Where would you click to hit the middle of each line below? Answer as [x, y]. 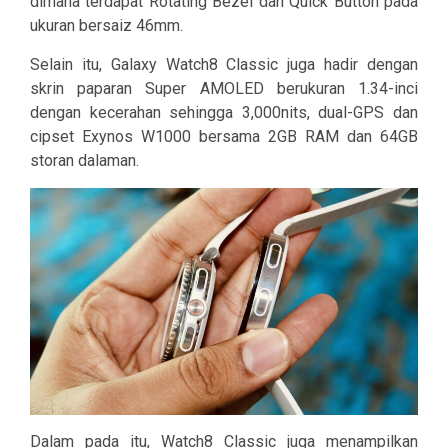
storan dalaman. [84, 161]
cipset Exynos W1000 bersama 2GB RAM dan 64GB [224, 137]
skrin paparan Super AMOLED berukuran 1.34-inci [224, 89]
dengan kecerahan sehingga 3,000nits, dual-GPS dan [224, 113]
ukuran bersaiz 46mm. [106, 26]
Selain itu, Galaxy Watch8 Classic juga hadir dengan [224, 65]
